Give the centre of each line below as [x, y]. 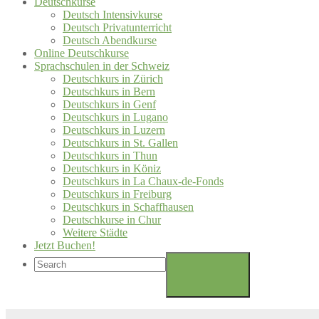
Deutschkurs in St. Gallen [120, 143]
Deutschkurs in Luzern [114, 130]
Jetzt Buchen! [65, 245]
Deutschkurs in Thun [110, 156]
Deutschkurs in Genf [109, 104]
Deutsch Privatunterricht [117, 27]
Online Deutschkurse [82, 53]
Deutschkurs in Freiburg [117, 194]
